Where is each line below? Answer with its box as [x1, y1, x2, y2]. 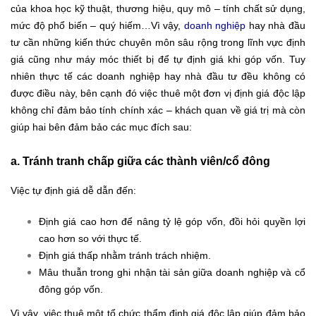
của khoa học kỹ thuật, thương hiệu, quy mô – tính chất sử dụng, [11, 3, 305, 15]
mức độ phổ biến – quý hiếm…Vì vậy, [11, 20, 184, 32]
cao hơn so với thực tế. [39, 233, 142, 245]
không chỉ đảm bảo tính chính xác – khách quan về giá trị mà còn [11, 104, 305, 116]
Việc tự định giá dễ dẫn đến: [11, 185, 136, 197]
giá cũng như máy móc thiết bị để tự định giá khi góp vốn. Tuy [11, 54, 305, 66]
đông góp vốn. [39, 284, 103, 296]
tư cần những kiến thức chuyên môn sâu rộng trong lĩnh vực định [11, 37, 305, 49]
